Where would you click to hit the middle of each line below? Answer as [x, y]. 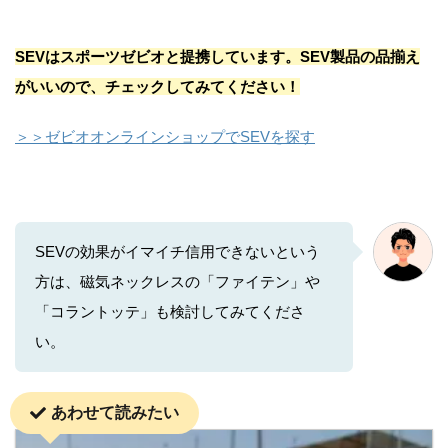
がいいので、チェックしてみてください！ [157, 87]
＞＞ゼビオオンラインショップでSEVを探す [165, 137]
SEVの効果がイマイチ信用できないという [177, 252]
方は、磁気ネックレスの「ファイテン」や [177, 282]
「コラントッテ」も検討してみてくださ [170, 312]
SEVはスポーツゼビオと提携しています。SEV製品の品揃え [217, 57]
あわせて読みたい [115, 413]
